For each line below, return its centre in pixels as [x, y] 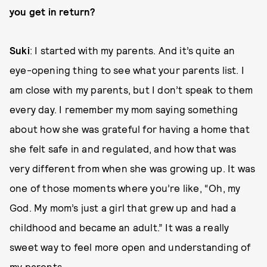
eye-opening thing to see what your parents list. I [127, 69]
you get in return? [53, 11]
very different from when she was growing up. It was [133, 168]
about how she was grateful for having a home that [130, 128]
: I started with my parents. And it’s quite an [132, 50]
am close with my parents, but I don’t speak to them [131, 89]
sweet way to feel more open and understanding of [130, 246]
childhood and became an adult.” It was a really [119, 227]
